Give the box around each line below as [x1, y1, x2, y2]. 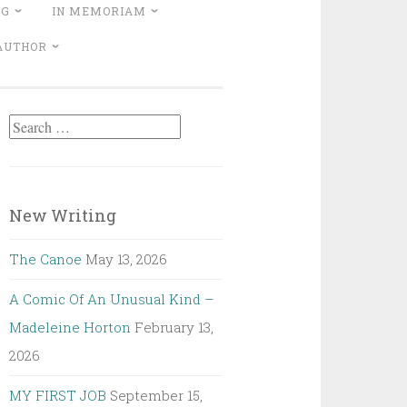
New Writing [9, 204, 117, 226]
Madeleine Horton [9, 318, 132, 336]
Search [8, 117, 55, 135]
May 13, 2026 [85, 250, 168, 268]
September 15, [110, 386, 203, 404]
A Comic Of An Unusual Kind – [9, 290, 214, 308]
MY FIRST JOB [9, 386, 107, 404]
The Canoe [9, 250, 83, 268]
